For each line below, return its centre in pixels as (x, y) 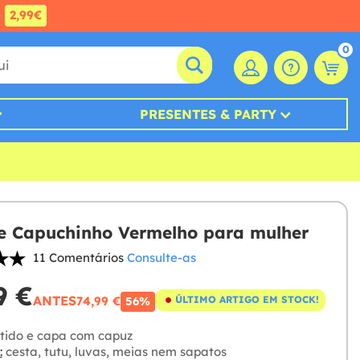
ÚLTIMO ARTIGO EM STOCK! (247, 300)
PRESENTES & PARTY (208, 115)
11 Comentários (78, 258)
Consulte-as (161, 258)
